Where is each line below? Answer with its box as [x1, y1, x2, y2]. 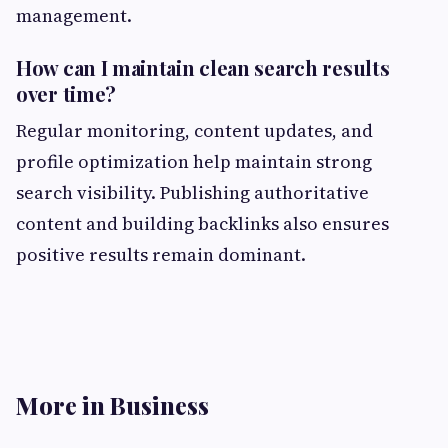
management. [16, 2, 132, 28]
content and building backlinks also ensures [16, 210, 389, 236]
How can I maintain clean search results [16, 53, 390, 81]
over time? [16, 79, 116, 107]
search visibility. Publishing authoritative [16, 179, 369, 205]
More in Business [16, 388, 209, 421]
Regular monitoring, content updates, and [16, 117, 373, 143]
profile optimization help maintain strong [16, 148, 372, 174]
